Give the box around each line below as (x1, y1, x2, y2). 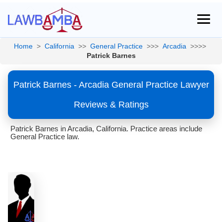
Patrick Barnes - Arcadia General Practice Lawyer (13, 80, 209, 90)
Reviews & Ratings (73, 100, 149, 110)
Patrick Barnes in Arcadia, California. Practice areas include (10, 124, 202, 133)
